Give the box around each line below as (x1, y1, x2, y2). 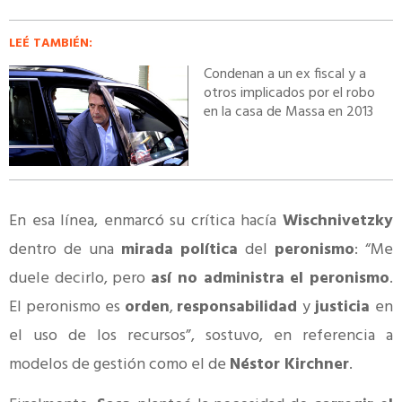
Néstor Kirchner (230, 351, 349, 378)
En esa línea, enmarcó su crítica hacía (9, 207, 283, 234)
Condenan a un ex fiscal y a (204, 63, 367, 87)
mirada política (120, 236, 239, 263)
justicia (315, 293, 376, 320)
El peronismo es (9, 293, 125, 320)
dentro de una (9, 236, 121, 263)
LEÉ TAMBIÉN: (9, 32, 92, 54)
